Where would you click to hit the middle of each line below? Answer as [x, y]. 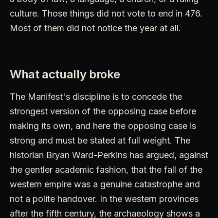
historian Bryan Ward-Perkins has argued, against [109, 155]
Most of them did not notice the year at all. [95, 28]
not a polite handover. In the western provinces [104, 199]
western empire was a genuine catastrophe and [105, 184]
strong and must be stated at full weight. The [100, 141]
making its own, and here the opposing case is [103, 126]
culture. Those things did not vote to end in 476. [106, 14]
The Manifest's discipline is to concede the [96, 97]
